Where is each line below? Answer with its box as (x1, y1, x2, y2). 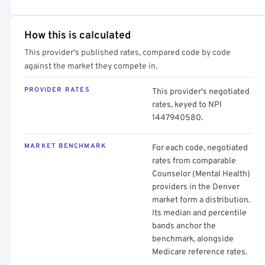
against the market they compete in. (24, 62, 157, 72)
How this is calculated (24, 29, 131, 43)
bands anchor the (152, 221, 216, 231)
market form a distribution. (152, 195, 250, 205)
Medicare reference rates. (152, 247, 247, 257)
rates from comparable (152, 156, 236, 166)
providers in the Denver (152, 182, 240, 192)
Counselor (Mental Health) (152, 169, 250, 179)
